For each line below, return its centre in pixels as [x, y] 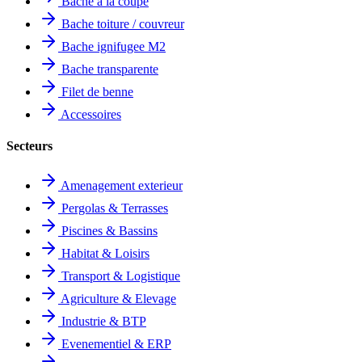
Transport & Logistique [119, 276]
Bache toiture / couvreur [121, 23]
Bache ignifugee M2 [112, 46]
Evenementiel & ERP [115, 344]
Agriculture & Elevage [117, 299]
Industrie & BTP [102, 322]
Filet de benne [96, 91]
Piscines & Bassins [108, 231]
